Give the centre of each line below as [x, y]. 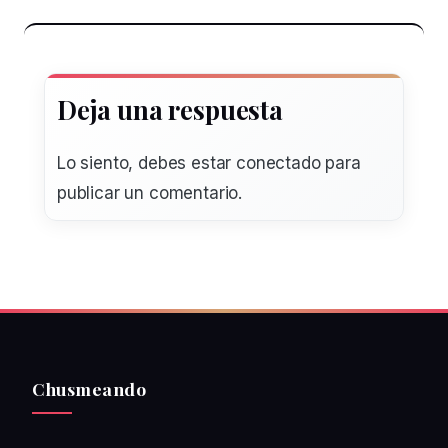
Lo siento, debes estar [147, 163]
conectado [278, 163]
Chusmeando [89, 389]
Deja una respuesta [170, 109]
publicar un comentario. [150, 193]
